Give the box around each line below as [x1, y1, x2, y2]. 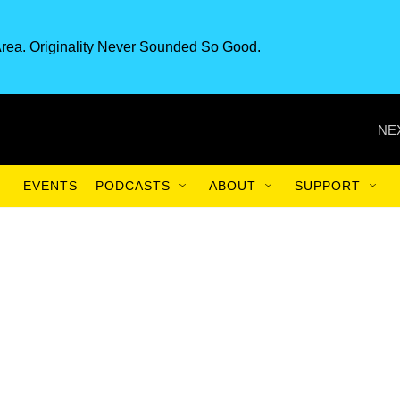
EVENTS [23, 179, 78, 193]
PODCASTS [96, 179, 171, 193]
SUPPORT [295, 179, 361, 193]
